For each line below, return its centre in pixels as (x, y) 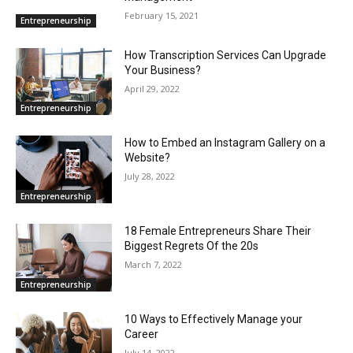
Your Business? (163, 70)
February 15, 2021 (162, 15)
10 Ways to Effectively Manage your (214, 319)
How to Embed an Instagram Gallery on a (225, 143)
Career (142, 334)
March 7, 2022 (154, 264)
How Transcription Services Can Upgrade (226, 55)
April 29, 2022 (152, 88)
